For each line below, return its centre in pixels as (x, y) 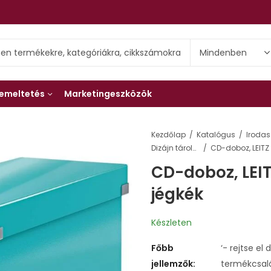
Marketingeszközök (108, 94)
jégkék (177, 194)
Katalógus (216, 135)
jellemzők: (173, 263)
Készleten (171, 222)
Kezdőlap (168, 135)
